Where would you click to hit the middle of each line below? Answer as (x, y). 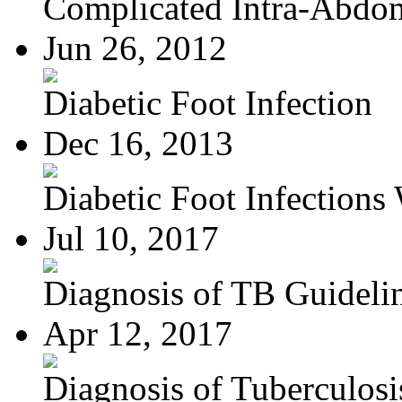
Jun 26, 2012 (135, 48)
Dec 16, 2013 (138, 143)
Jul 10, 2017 (131, 238)
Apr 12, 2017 (138, 333)
